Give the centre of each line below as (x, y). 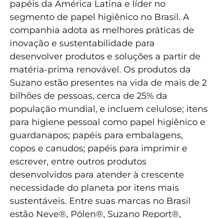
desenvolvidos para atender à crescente (97, 175)
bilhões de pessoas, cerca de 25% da (89, 96)
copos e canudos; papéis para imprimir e (99, 149)
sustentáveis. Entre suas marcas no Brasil (100, 201)
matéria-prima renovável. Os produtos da (100, 70)
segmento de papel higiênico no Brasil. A (100, 17)
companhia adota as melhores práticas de (102, 30)
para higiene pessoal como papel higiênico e (108, 122)
